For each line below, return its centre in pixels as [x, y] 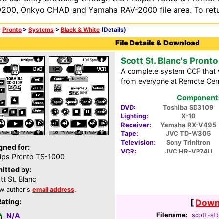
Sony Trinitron [188, 142]
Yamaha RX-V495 [188, 125]
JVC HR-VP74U [188, 151]
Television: [138, 142]
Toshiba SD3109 [188, 107]
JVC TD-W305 [188, 134]
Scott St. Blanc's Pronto [169, 60]
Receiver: [136, 125]
